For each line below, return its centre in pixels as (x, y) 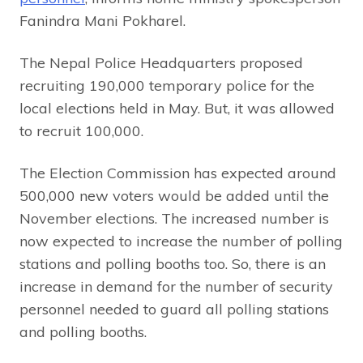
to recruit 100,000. (81, 130)
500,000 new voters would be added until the (174, 195)
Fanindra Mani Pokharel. (102, 20)
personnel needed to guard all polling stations (174, 309)
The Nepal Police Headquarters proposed (161, 62)
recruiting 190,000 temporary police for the (167, 85)
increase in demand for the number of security (176, 286)
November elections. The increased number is (174, 218)
